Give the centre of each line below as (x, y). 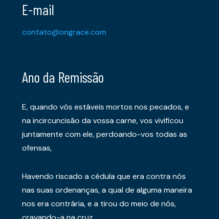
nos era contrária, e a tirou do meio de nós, (99, 204)
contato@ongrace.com (64, 32)
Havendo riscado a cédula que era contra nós (104, 176)
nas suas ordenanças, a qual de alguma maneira (107, 190)
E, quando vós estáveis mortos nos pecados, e (106, 107)
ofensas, (37, 148)
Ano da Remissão (63, 77)
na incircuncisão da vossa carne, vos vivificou (103, 121)
